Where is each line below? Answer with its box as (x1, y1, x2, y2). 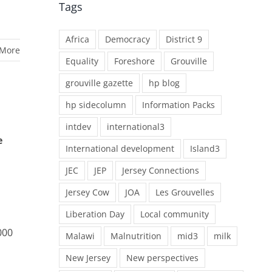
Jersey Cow (66, 186, 109, 198)
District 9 (166, 33, 202, 45)
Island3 (190, 142, 220, 154)
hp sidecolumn (66, 98, 126, 110)
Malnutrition (110, 229, 161, 242)
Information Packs (142, 98, 215, 110)
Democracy (105, 33, 150, 45)
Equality (66, 55, 98, 67)
